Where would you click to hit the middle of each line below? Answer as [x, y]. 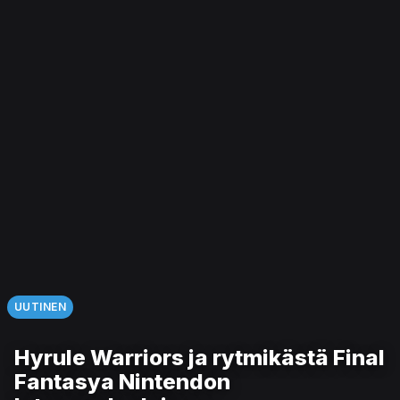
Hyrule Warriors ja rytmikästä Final [200, 358]
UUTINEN [41, 306]
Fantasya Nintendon [122, 382]
